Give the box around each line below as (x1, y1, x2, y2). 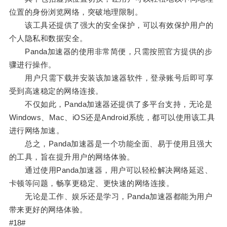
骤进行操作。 (9, 60, 56, 69)
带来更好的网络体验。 (9, 205, 88, 214)
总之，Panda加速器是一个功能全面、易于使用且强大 (9, 139, 213, 148)
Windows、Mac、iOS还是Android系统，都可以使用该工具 (9, 113, 215, 122)
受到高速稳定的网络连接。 (9, 87, 103, 96)
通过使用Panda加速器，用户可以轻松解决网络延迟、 (9, 166, 213, 175)
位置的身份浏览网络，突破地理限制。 (9, 8, 143, 17)
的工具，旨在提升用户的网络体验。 (9, 153, 135, 162)
